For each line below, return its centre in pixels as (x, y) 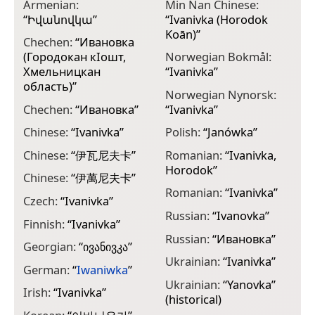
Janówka (230, 132)
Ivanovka (240, 215)
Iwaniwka (102, 269)
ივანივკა (105, 247)
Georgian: (51, 247)
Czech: (42, 200)
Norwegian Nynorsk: (220, 94)
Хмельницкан (62, 72)
